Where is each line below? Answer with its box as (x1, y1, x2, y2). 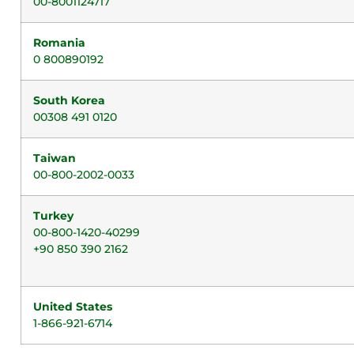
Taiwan (33, 151, 76, 165)
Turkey (33, 209, 73, 223)
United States (33, 299, 112, 314)
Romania (33, 36, 85, 50)
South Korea (33, 93, 105, 107)
